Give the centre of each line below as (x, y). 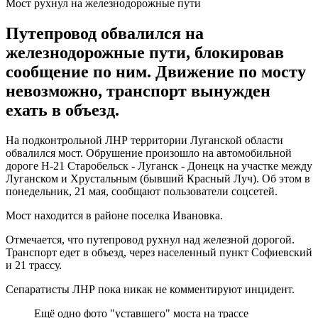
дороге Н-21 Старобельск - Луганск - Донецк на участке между (159, 165)
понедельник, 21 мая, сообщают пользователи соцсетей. (142, 191)
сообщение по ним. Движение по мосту (156, 71)
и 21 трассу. (34, 265)
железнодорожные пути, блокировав (145, 52)
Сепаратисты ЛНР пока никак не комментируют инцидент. (150, 289)
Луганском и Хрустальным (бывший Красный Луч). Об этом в (158, 178)
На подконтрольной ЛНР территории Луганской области (144, 140)
